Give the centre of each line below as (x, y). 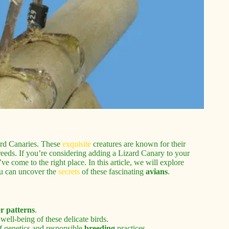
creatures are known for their (138, 144)
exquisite (77, 144)
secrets (69, 171)
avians (157, 171)
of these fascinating (113, 171)
